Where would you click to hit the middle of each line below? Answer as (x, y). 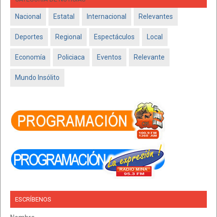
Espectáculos (114, 37)
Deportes (29, 37)
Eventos (109, 57)
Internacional (107, 17)
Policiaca (71, 57)
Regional (69, 37)
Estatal (64, 17)
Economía (30, 57)
